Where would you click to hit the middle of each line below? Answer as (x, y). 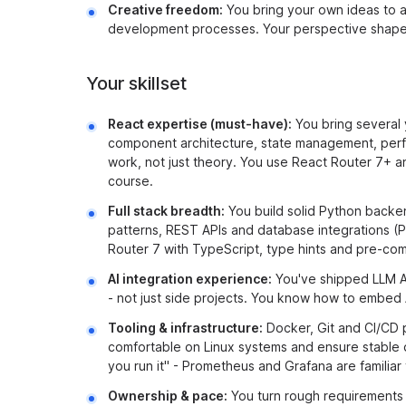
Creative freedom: (165, 10)
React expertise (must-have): (200, 124)
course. (130, 181)
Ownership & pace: (168, 396)
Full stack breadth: (166, 211)
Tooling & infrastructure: (185, 328)
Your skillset (136, 83)
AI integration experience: (190, 279)
